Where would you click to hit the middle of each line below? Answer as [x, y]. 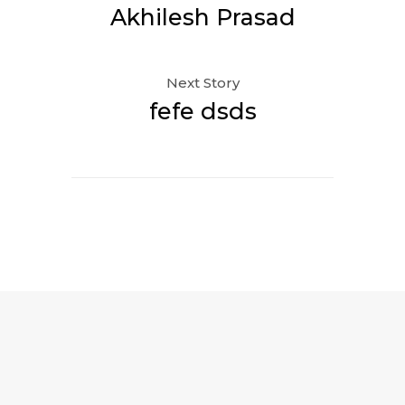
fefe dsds [202, 111]
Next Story [202, 82]
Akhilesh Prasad [202, 17]
